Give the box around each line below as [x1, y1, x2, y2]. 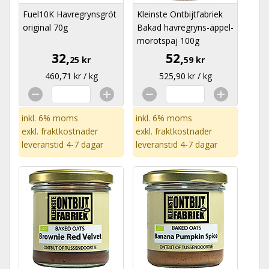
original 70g [23, 22, 68, 33]
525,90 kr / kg [159, 70, 212, 82]
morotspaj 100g [137, 35, 199, 46]
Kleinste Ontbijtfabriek [137, 8, 223, 20]
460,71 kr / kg [44, 70, 98, 82]
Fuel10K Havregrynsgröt [23, 8, 116, 20]
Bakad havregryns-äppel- [137, 22, 234, 33]
